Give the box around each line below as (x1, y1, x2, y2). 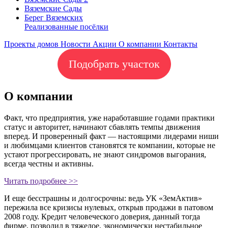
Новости (61, 40, 93, 48)
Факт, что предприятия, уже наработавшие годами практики (4, 113, 215, 122)
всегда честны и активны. (4, 159, 94, 168)
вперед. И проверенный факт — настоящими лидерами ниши (4, 131, 219, 140)
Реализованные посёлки (24, 22, 108, 31)
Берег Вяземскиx (24, 13, 83, 22)
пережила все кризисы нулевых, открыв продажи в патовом (4, 203, 213, 212)
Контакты (163, 40, 197, 48)
